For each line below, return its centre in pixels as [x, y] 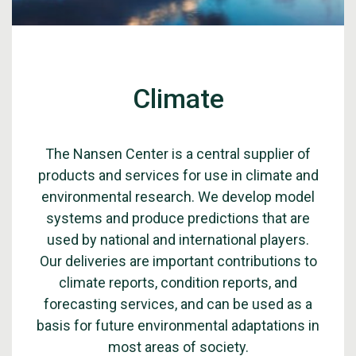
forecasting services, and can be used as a [178, 304]
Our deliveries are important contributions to [178, 261]
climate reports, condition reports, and [178, 282]
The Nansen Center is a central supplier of [178, 154]
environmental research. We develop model [178, 197]
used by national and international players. [178, 240]
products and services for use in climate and [178, 175]
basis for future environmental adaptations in [178, 325]
